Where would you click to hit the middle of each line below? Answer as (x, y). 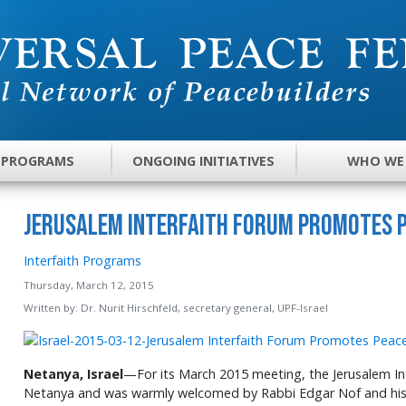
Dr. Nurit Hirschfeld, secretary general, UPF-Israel (204, 307)
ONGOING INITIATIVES (204, 161)
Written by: (52, 307)
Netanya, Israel (73, 374)
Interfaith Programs (82, 260)
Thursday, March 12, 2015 (88, 285)
